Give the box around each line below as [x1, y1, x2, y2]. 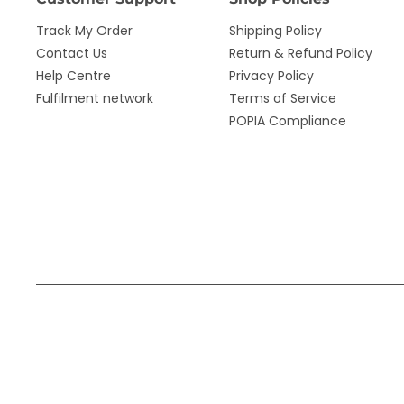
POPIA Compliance [229, 112, 346, 130]
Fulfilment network [36, 89, 153, 107]
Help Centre [36, 67, 111, 85]
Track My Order [36, 22, 133, 40]
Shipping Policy [229, 22, 322, 40]
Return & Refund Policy [229, 44, 372, 62]
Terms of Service [229, 89, 336, 107]
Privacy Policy [229, 67, 314, 85]
